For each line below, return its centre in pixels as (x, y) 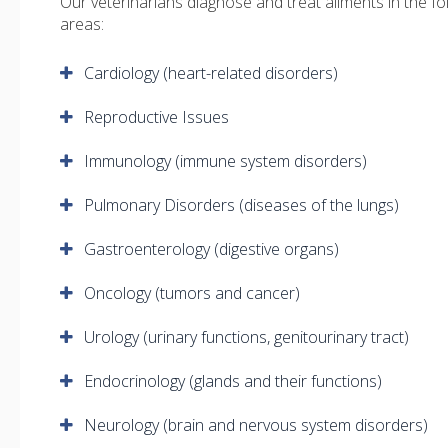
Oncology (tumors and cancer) (192, 292)
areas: (82, 23)
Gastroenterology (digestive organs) (211, 248)
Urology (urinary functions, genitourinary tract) (246, 336)
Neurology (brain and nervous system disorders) (258, 424)
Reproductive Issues (156, 116)
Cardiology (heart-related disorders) (211, 72)
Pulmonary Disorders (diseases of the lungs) (241, 204)
